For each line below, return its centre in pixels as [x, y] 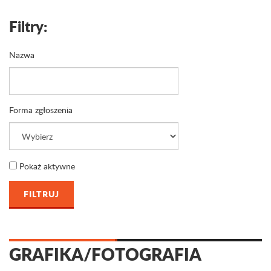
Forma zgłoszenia [41, 110]
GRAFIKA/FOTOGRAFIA [105, 254]
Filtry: [28, 26]
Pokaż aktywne [46, 166]
